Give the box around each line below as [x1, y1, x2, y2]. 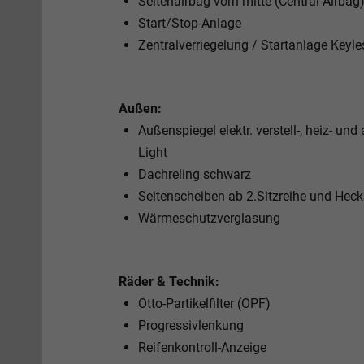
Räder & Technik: [119, 273, 219, 289]
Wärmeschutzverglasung [138, 210, 280, 226]
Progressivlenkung [138, 317, 244, 333]
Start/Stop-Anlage [138, 15, 241, 31]
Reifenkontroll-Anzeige [138, 339, 266, 355]
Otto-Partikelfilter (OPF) [138, 295, 271, 311]
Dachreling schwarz [138, 166, 251, 182]
